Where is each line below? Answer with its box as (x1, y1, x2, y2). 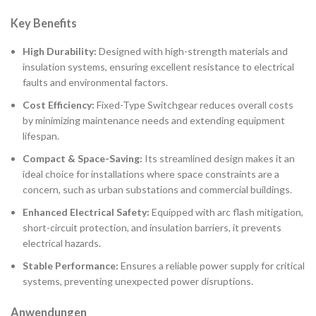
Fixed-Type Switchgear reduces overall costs (95, 99, 293, 111)
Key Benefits (11, 16, 77, 30)
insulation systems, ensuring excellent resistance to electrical (23, 61, 294, 73)
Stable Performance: (23, 260, 119, 272)
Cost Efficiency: (23, 99, 95, 111)
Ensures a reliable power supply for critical (119, 260, 305, 272)
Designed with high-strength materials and (97, 45, 288, 58)
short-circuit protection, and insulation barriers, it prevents (23, 221, 281, 234)
